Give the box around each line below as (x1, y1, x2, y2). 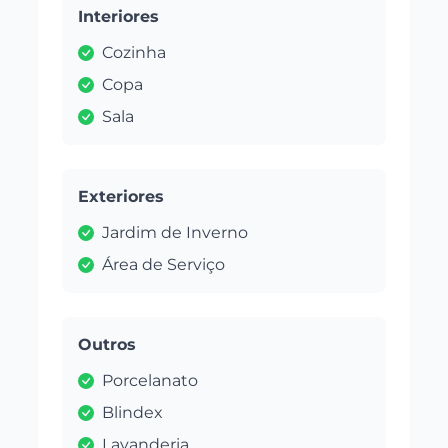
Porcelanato (102, 370, 199, 390)
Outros (78, 334, 137, 354)
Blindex (102, 402, 164, 422)
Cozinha (102, 42, 167, 62)
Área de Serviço (102, 254, 226, 274)
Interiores (78, 6, 160, 26)
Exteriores (78, 186, 165, 206)
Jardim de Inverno (102, 222, 249, 242)
